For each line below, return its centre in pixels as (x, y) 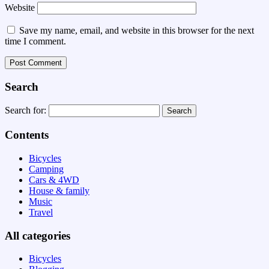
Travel (41, 212)
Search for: (26, 110)
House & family (59, 190)
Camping (46, 169)
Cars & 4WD (54, 180)
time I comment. (35, 41)
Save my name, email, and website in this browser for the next (137, 30)
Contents (27, 135)
